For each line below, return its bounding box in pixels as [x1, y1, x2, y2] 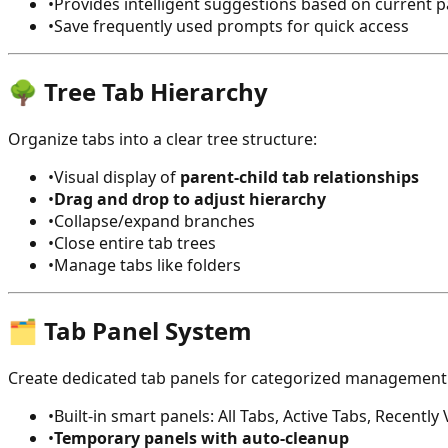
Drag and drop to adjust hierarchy [54, 188, 326, 211]
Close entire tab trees [54, 232, 216, 255]
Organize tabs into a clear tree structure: [8, 128, 317, 151]
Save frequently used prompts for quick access [54, 15, 409, 38]
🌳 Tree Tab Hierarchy [8, 75, 268, 109]
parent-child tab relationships [180, 166, 419, 189]
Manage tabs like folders [54, 254, 241, 277]
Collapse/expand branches [54, 210, 255, 233]
